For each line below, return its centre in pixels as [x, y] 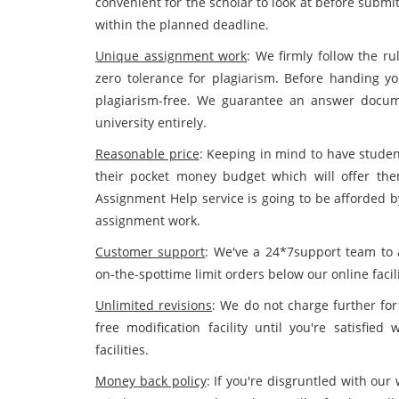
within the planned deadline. [182, 24]
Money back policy [151, 381]
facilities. [122, 350]
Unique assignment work [171, 56]
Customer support [151, 252]
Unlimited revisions [154, 305]
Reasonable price [147, 154]
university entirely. [151, 122]
